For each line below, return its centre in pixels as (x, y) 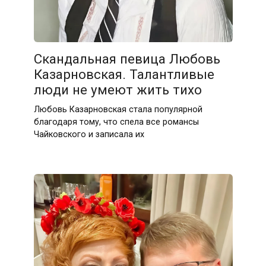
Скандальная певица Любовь (127, 59)
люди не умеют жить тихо (118, 90)
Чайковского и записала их (89, 134)
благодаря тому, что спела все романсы (116, 122)
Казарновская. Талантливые (124, 75)
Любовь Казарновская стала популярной (118, 109)
